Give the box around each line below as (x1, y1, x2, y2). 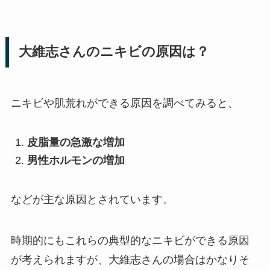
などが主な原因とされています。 (10, 193, 174, 206)
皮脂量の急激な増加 (27, 136, 125, 148)
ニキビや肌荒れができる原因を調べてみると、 (10, 97, 239, 110)
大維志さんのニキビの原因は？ (18, 45, 209, 60)
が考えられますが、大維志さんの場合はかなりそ (10, 254, 250, 266)
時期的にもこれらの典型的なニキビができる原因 (10, 234, 250, 247)
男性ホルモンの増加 (27, 154, 125, 167)
